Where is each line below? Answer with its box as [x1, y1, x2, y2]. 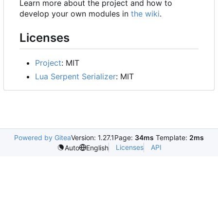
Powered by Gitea [14, 133, 71, 142]
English [86, 143, 109, 152]
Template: [154, 133, 189, 142]
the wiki [131, 9, 160, 19]
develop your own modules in [19, 9, 131, 19]
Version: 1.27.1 [71, 133, 114, 142]
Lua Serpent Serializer [35, 72, 116, 82]
